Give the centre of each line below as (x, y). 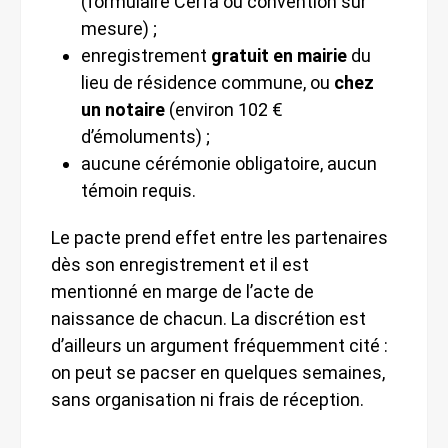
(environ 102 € (224, 109)
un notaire (123, 109)
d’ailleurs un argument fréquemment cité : (219, 345)
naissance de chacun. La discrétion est (208, 318)
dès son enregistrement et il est (180, 264)
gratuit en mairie (279, 55)
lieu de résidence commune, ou (207, 82)
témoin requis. (138, 190)
